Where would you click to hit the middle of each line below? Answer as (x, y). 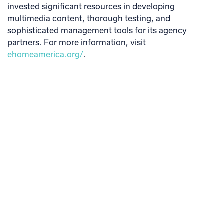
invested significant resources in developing (91, 6)
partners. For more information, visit (77, 42)
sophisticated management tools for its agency (97, 30)
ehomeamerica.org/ (45, 54)
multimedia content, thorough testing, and (89, 18)
